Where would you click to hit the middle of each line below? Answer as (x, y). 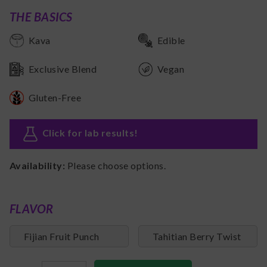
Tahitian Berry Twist (197, 236)
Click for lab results (89, 133)
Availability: (38, 166)
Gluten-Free (55, 98)
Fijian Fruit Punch (62, 236)
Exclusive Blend (63, 69)
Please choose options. (117, 166)
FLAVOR (32, 209)
